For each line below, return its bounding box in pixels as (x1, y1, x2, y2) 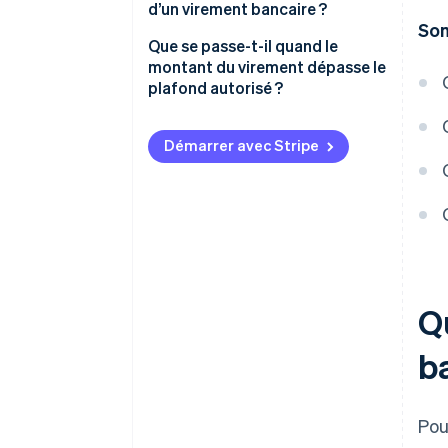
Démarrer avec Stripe (164, 135, 319, 156)
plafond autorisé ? (148, 77, 283, 99)
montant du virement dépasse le (148, 56, 386, 78)
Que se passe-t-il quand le (148, 35, 338, 57)
